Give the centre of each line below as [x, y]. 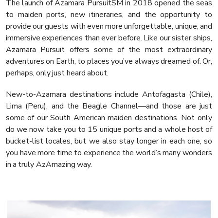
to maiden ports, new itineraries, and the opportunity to [109, 15]
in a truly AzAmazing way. [49, 165]
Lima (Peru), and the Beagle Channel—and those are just [109, 106]
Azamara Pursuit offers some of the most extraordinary [109, 50]
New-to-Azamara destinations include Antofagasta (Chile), [109, 95]
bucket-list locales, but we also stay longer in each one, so [109, 141]
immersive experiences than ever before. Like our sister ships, [109, 38]
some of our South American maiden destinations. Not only [109, 118]
